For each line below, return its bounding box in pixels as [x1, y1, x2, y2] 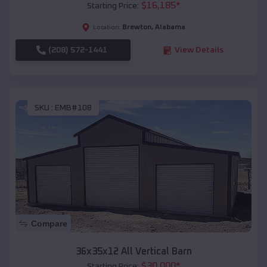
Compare [31, 219, 67, 229]
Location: [93, 24, 121, 31]
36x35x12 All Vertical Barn [75, 247, 192, 257]
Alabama [155, 24, 185, 32]
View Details [174, 46, 223, 55]
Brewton [122, 24, 151, 32]
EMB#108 [55, 103, 92, 112]
